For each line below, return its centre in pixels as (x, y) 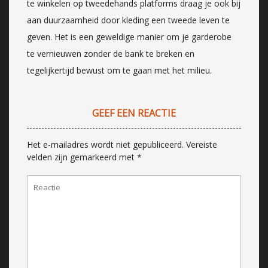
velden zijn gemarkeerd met (82, 157)
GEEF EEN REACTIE (134, 113)
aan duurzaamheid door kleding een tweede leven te (128, 20)
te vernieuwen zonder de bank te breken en (111, 53)
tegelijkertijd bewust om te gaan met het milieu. (119, 70)
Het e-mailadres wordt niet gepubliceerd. (105, 144)
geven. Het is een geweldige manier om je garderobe (129, 36)
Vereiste (202, 144)
